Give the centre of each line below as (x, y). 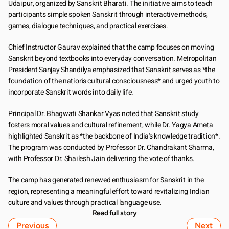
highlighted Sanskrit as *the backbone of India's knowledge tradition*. (114, 136)
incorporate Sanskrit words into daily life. (71, 92)
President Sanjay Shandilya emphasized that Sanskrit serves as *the (112, 70)
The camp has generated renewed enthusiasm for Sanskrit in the (106, 180)
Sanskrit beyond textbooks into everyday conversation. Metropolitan (112, 59)
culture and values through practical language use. (85, 203)
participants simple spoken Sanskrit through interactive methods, (108, 15)
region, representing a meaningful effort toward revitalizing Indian (109, 191)
